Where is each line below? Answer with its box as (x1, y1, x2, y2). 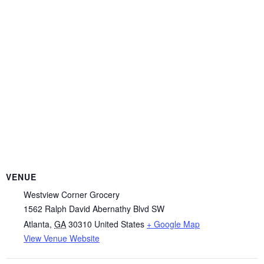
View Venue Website (24, 232, 100, 244)
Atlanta (24, 217, 49, 230)
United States (94, 217, 144, 230)
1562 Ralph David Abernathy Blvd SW (24, 202, 164, 214)
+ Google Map (147, 217, 200, 230)
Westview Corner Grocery (24, 188, 120, 200)
